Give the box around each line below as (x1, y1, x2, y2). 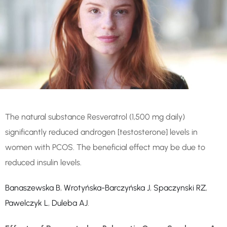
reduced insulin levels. (5, 157, 82, 167)
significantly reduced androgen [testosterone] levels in (5, 127, 198, 137)
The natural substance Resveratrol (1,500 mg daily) (5, 111, 185, 122)
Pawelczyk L (5, 198, 48, 208)
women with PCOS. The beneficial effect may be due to (5, 142, 205, 152)
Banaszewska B (5, 182, 60, 193)
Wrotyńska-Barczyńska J (64, 182, 150, 193)
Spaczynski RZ (154, 182, 206, 193)
